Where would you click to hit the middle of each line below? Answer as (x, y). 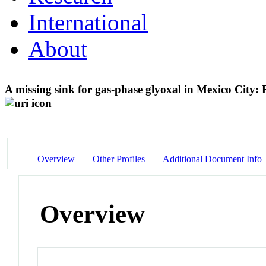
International (88, 22)
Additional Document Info (212, 159)
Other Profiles (119, 159)
